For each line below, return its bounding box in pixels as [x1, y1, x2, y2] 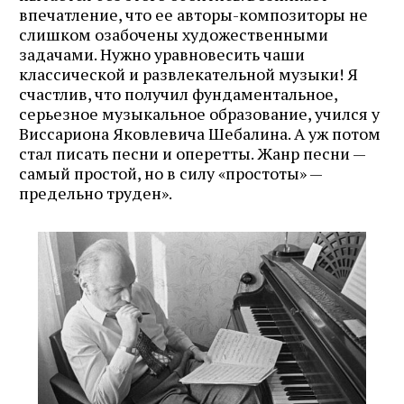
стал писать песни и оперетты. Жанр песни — [19, 142, 365, 164]
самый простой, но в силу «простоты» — [19, 161, 322, 184]
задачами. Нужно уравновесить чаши [19, 42, 305, 65]
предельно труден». [19, 181, 172, 204]
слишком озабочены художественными [19, 23, 328, 45]
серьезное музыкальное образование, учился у [19, 102, 380, 124]
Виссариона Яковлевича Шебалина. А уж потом [19, 122, 381, 144]
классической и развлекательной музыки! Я [19, 62, 358, 85]
